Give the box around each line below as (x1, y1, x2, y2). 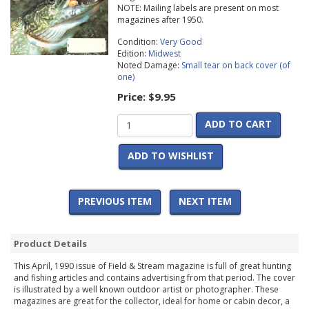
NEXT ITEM (178, 195, 232, 208)
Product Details (14, 237, 87, 250)
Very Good (159, 36, 202, 48)
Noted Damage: (117, 59, 181, 72)
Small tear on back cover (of (181, 59, 290, 72)
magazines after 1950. (117, 14, 203, 26)
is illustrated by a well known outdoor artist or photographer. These (14, 283, 279, 296)
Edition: (117, 48, 148, 60)
